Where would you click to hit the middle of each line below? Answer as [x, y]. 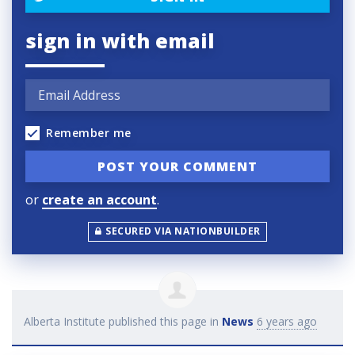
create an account [99, 199]
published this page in [164, 322]
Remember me [89, 133]
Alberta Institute [65, 322]
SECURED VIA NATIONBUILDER [183, 231]
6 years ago [287, 322]
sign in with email [120, 41]
